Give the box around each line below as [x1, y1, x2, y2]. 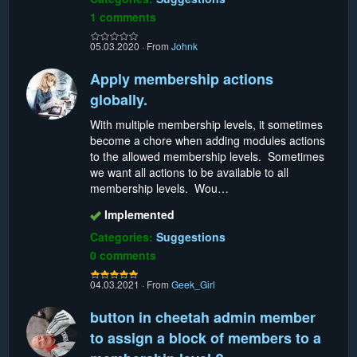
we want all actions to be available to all [90, 163, 288, 180]
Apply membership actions [90, 68, 273, 89]
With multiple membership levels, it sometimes [90, 116, 323, 132]
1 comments [90, 8, 156, 25]
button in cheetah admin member [90, 306, 316, 328]
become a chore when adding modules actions [90, 131, 325, 148]
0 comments [90, 246, 156, 263]
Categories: [90, 228, 156, 245]
